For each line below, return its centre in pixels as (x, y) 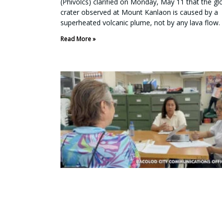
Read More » (78, 39)
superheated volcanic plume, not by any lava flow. (140, 22)
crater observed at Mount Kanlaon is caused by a (139, 12)
